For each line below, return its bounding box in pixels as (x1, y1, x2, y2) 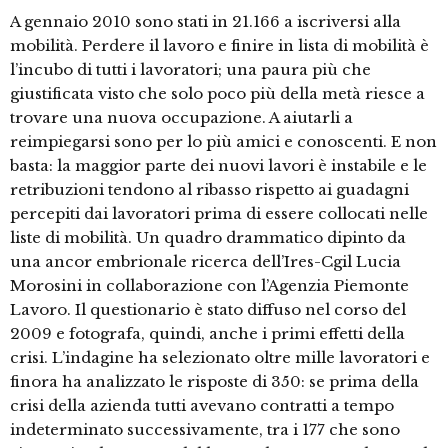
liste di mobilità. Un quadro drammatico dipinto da (10, 228, 406, 248)
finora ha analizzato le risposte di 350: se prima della (10, 372, 419, 392)
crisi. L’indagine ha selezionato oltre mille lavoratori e (10, 348, 430, 368)
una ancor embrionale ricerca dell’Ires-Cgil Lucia (10, 252, 401, 272)
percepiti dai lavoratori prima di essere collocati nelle (10, 204, 428, 224)
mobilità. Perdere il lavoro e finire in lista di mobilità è (10, 36, 429, 56)
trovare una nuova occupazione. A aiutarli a (10, 108, 353, 128)
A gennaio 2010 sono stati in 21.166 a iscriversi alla (10, 12, 401, 32)
